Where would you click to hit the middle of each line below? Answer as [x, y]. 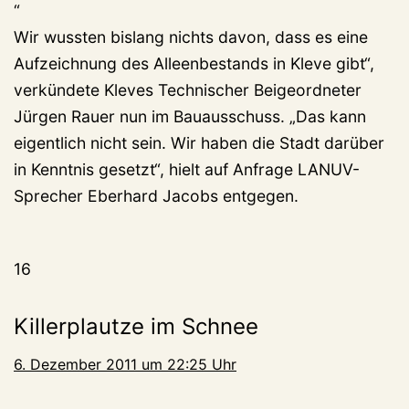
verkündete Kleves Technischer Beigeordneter [188, 90]
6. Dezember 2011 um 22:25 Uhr [125, 365]
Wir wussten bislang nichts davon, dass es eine [191, 37]
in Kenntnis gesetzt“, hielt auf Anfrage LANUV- [187, 170]
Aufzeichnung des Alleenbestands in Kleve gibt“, [194, 64]
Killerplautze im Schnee [136, 327]
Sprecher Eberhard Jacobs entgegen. [156, 196]
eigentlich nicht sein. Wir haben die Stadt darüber [199, 143]
